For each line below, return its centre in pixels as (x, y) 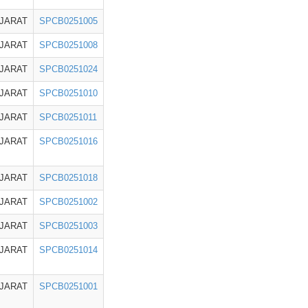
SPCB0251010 (68, 93)
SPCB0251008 (68, 45)
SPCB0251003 (68, 226)
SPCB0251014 (68, 250)
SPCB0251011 (68, 117)
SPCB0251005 (68, 21)
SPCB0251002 (68, 202)
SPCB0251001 (68, 286)
